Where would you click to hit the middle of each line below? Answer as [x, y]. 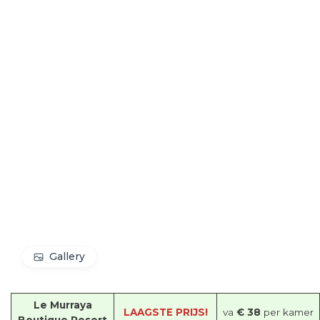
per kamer [287, 312]
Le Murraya [62, 305]
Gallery [67, 256]
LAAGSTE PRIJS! [165, 312]
